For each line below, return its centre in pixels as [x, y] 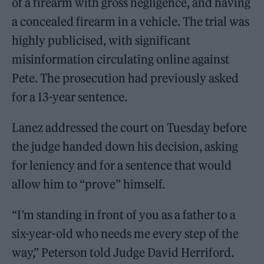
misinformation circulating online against [121, 59]
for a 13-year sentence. [70, 97]
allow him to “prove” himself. [89, 184]
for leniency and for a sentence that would [122, 165]
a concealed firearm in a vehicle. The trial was [131, 22]
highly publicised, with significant [101, 40]
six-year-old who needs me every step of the [126, 234]
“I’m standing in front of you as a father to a [124, 215]
